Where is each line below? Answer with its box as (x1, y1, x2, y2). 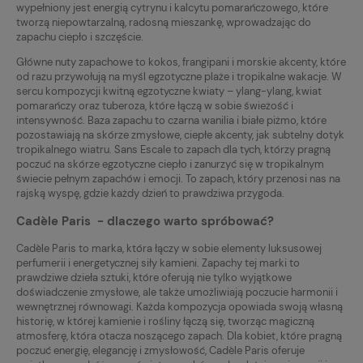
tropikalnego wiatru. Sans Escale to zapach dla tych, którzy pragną (16, 143, 331, 156)
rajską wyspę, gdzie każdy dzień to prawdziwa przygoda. (16, 186, 284, 200)
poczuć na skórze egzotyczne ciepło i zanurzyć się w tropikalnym (16, 157, 324, 171)
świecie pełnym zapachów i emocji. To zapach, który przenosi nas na (16, 172, 340, 186)
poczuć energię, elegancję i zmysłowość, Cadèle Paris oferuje (16, 344, 305, 358)
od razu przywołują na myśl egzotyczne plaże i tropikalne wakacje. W (16, 70, 342, 83)
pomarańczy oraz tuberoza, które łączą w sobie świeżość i (16, 99, 293, 113)
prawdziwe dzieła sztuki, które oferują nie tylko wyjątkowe (16, 271, 292, 285)
